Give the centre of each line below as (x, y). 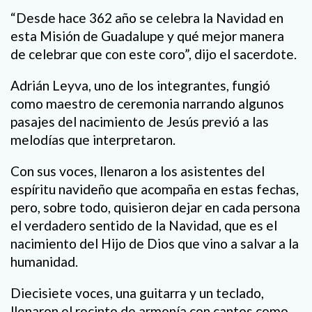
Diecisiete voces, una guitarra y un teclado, (137, 293)
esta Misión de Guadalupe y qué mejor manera (147, 36)
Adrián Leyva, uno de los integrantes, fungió (140, 85)
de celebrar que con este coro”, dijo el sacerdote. (154, 54)
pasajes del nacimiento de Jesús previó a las (140, 122)
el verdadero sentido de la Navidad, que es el (144, 226)
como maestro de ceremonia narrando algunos (147, 103)
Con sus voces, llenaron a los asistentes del (138, 171)
